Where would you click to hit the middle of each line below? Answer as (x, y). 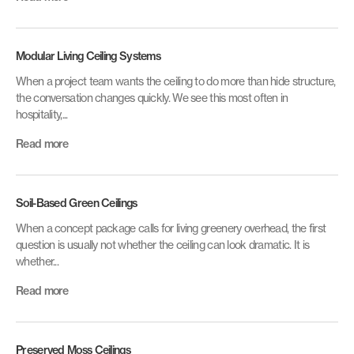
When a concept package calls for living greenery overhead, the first (171, 228)
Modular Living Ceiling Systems (88, 56)
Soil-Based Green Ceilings (77, 203)
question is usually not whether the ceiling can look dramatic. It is (163, 245)
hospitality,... (42, 114)
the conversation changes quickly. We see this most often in (152, 98)
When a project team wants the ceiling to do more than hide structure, (176, 81)
